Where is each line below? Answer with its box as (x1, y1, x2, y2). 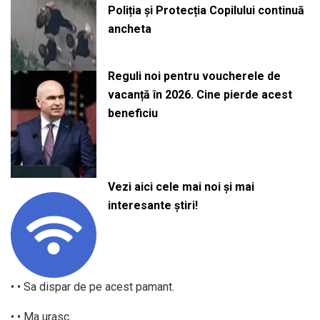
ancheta (107, 22, 151, 36)
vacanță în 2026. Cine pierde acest (107, 88, 292, 102)
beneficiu (107, 106, 158, 121)
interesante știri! (107, 198, 198, 212)
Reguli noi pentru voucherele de (107, 69, 281, 84)
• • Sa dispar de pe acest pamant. (11, 279, 174, 294)
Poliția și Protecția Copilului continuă (107, 4, 304, 18)
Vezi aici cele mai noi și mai (107, 179, 254, 194)
